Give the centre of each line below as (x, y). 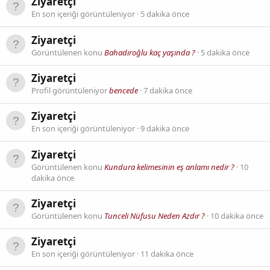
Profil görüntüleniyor (70, 91)
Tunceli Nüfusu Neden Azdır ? (155, 216)
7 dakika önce (168, 91)
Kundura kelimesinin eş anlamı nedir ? (169, 167)
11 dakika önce (167, 254)
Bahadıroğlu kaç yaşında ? (150, 52)
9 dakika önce (165, 129)
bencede (124, 91)
